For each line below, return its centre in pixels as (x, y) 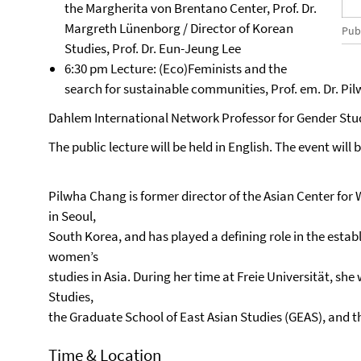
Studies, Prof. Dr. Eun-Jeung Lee (153, 48)
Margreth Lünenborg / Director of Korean (179, 28)
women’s (73, 256)
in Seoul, (72, 216)
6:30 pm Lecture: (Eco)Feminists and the (176, 68)
